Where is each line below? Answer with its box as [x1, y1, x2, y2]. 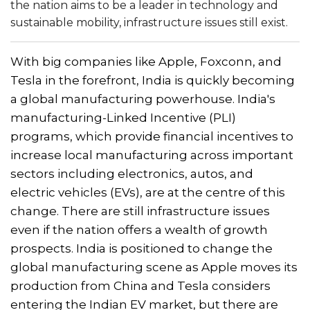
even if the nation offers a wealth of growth [10, 222, 268, 237]
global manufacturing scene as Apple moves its [10, 259, 298, 274]
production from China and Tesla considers [10, 278, 271, 293]
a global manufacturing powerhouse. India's [10, 91, 275, 106]
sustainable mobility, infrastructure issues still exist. [10, 15, 288, 29]
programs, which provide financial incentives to [10, 129, 293, 143]
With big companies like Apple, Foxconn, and [10, 54, 282, 69]
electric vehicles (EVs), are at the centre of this [10, 185, 285, 199]
